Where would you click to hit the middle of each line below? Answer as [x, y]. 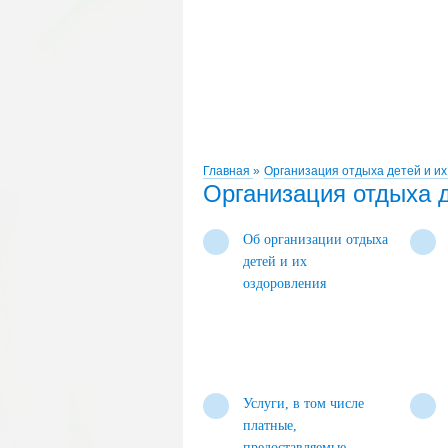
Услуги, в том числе [303, 403]
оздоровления [284, 283]
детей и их [275, 261]
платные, [270, 425]
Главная [228, 171]
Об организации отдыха [315, 239]
